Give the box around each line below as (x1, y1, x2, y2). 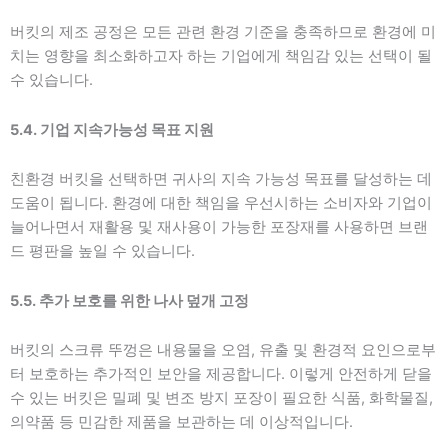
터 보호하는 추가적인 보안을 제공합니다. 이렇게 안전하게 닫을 (10, 365, 432, 384)
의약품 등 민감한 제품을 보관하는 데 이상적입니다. (10, 413, 353, 432)
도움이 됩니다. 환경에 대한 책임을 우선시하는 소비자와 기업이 (10, 194, 432, 213)
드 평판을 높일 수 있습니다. (10, 242, 195, 261)
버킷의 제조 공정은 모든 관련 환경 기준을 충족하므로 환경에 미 (10, 22, 436, 41)
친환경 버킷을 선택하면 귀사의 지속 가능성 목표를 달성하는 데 (10, 170, 432, 189)
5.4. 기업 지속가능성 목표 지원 (10, 120, 214, 139)
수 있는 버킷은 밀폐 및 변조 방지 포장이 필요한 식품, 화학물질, (10, 389, 433, 408)
